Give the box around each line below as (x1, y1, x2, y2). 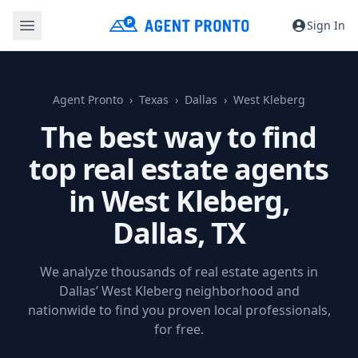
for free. (154, 320, 204, 338)
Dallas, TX (113, 213, 245, 253)
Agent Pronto (53, 92, 123, 107)
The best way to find (41, 117, 317, 157)
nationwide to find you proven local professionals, (27, 301, 331, 319)
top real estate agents (29, 149, 329, 189)
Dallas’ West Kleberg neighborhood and (58, 282, 300, 300)
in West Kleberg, (68, 181, 290, 221)
